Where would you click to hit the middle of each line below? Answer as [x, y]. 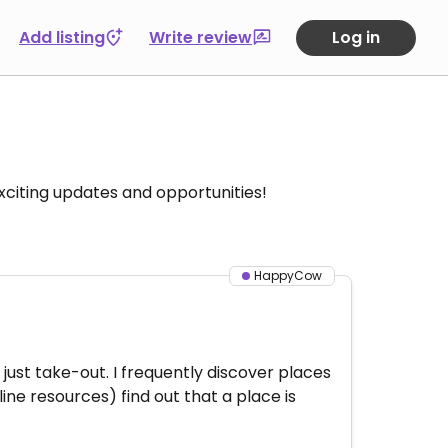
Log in [356, 37]
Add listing [62, 37]
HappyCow [288, 275]
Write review [200, 37]
